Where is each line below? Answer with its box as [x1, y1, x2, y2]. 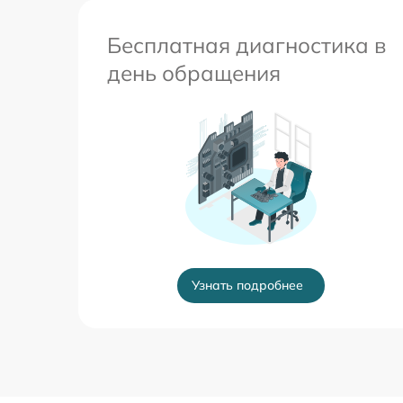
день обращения [107, 59, 281, 86]
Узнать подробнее [192, 277, 303, 293]
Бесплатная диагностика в [107, 31, 386, 58]
